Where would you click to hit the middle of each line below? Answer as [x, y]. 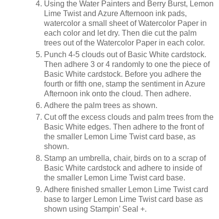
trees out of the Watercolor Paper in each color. [124, 43]
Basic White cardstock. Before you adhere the [123, 74]
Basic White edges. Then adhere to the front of [124, 127]
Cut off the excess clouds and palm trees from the [129, 117]
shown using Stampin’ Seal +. [95, 209]
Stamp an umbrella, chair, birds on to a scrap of [125, 158]
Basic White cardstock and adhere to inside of [123, 168]
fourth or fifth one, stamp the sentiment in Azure [125, 84]
